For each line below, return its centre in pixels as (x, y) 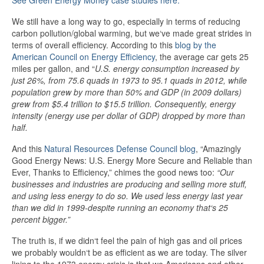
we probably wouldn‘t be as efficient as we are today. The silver (129, 252)
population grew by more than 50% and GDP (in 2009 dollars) (127, 92)
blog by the (196, 45)
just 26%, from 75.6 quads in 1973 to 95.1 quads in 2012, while (129, 80)
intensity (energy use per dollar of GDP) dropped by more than (128, 115)
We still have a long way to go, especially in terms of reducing (126, 21)
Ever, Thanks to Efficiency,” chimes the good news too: (114, 172)
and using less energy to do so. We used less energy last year (127, 196)
